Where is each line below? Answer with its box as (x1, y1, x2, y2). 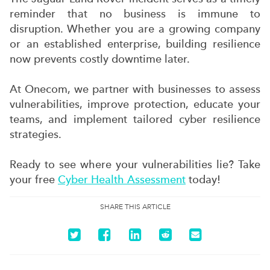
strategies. (10, 128, 61, 141)
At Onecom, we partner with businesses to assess (10, 83, 260, 96)
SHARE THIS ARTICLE (99, 202, 171, 212)
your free (10, 173, 58, 186)
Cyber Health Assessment (58, 173, 186, 186)
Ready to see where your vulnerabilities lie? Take (10, 158, 260, 171)
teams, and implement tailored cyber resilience (10, 113, 260, 126)
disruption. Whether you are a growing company (10, 22, 260, 36)
